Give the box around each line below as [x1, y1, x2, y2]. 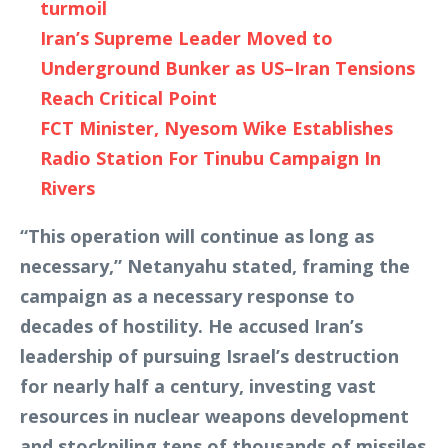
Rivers [40, 176, 95, 200]
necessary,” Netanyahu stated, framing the [20, 254, 410, 278]
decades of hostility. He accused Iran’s [20, 314, 363, 338]
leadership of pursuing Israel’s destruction [20, 344, 399, 368]
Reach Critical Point [40, 86, 217, 110]
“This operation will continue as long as [20, 224, 374, 248]
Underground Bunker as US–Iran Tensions [40, 56, 415, 80]
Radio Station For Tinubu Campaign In [40, 146, 381, 170]
